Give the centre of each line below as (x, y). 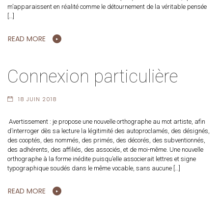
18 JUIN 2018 (37, 99)
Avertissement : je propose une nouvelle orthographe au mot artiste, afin (106, 121)
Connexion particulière (93, 77)
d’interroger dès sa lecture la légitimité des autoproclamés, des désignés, (109, 131)
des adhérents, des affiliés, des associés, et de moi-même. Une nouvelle (105, 149)
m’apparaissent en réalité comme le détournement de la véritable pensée (107, 7)
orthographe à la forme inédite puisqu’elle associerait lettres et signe (102, 159)
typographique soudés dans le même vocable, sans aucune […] (94, 168)
